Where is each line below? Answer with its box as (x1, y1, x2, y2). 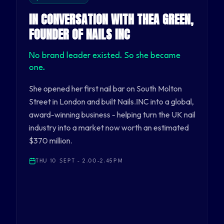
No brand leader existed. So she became (28, 51, 180, 60)
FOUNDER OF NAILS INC (28, 25, 129, 43)
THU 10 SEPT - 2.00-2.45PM (35, 158, 123, 163)
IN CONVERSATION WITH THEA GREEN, (28, 10, 193, 28)
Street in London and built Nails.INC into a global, (28, 96, 193, 106)
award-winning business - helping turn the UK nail (28, 109, 195, 119)
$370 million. (28, 135, 72, 145)
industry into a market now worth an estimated (28, 122, 188, 132)
